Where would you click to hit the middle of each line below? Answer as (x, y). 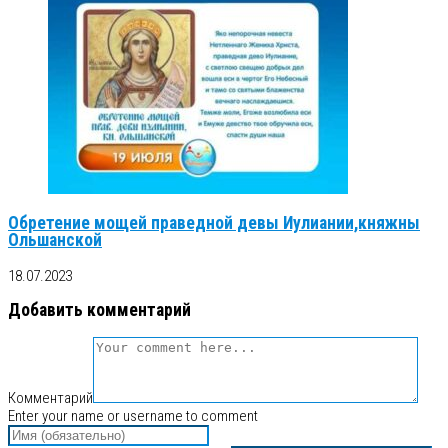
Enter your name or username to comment (133, 415)
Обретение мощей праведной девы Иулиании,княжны (214, 223)
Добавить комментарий (99, 310)
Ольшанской (55, 240)
